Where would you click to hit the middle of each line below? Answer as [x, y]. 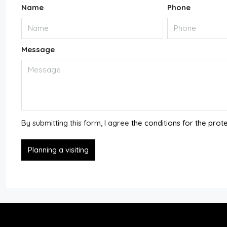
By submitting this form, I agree [76, 123]
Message [38, 49]
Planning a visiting [58, 149]
